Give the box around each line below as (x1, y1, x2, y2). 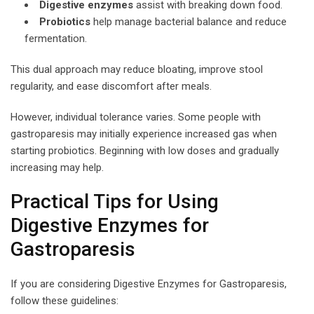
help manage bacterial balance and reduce (90, 15, 287, 28)
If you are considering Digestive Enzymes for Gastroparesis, (11, 277, 287, 290)
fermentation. (25, 32, 87, 45)
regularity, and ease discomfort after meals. (11, 79, 212, 93)
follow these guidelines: (11, 294, 118, 307)
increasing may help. (11, 161, 104, 174)
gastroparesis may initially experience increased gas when (11, 127, 277, 140)
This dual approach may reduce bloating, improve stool (11, 62, 263, 76)
